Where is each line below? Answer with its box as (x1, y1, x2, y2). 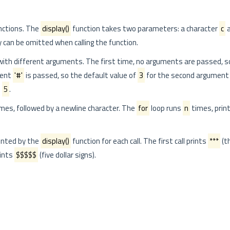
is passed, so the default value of (24, 69, 138, 81)
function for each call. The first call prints (71, 135, 208, 147)
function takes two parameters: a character (71, 23, 219, 34)
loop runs (149, 102, 183, 114)
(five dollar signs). (38, 149, 96, 161)
